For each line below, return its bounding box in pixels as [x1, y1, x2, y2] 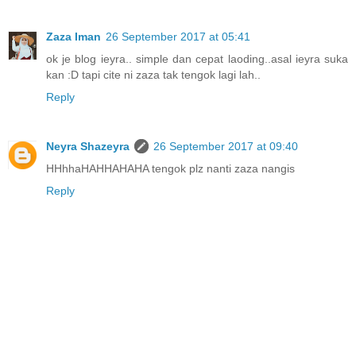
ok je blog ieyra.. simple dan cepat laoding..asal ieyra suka [46, 52, 348, 65]
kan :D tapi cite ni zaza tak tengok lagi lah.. [46, 68, 261, 81]
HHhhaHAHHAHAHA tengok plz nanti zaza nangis [46, 161, 295, 175]
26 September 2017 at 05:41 [106, 29, 250, 43]
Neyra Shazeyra [46, 139, 130, 153]
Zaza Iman [46, 29, 101, 43]
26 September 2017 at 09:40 [153, 139, 298, 153]
